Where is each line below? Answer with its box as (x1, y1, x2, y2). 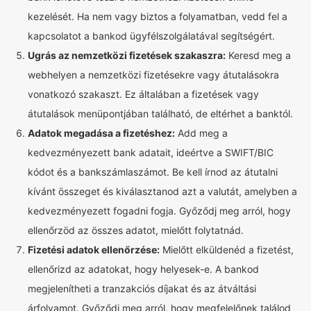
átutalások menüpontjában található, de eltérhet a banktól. (28, 108, 293, 119)
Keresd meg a (226, 49, 291, 61)
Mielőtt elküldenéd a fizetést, (160, 244, 294, 255)
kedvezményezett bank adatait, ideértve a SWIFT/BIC (28, 146, 274, 158)
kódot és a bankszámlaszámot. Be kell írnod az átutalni (28, 166, 278, 178)
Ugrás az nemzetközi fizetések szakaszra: (28, 49, 226, 61)
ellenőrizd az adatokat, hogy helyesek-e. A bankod (28, 263, 259, 275)
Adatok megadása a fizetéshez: (28, 127, 175, 139)
